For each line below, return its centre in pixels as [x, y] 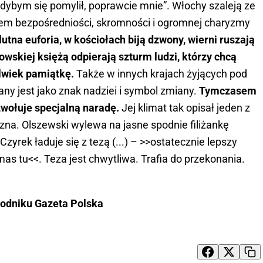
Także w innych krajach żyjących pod [161, 73]
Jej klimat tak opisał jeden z [185, 107]
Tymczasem [228, 90]
